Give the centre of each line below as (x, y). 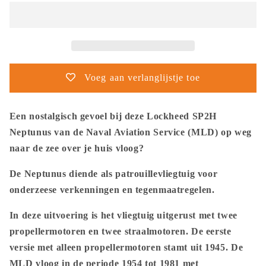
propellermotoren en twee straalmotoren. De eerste (120, 231)
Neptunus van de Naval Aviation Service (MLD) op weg (130, 132)
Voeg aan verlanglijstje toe (142, 78)
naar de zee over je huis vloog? (77, 148)
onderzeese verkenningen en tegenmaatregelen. (112, 189)
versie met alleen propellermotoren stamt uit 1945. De (126, 247)
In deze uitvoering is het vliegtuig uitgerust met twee (123, 215)
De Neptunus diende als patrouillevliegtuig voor (113, 173)
